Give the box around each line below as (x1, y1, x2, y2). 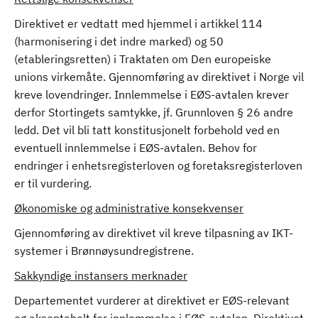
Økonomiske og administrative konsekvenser (14, 201, 243, 215)
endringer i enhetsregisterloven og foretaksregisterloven (14, 158, 302, 172)
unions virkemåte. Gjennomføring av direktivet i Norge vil (14, 70, 304, 84)
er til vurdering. (14, 176, 94, 190)
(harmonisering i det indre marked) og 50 (14, 34, 224, 48)
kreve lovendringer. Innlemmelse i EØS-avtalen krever (14, 87, 289, 102)
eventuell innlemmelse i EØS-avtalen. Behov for (14, 141, 257, 155)
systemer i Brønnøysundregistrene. (14, 243, 197, 258)
